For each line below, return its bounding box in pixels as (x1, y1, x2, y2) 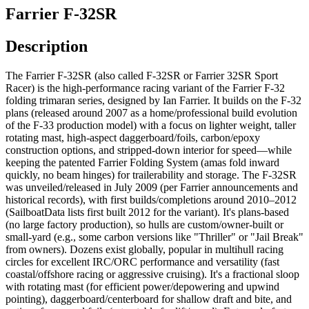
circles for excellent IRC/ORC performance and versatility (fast (6, 255, 279, 268)
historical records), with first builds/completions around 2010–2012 (6, 193, 297, 206)
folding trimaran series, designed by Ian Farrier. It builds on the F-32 (6, 94, 301, 106)
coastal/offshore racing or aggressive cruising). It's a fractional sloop (6, 268, 299, 280)
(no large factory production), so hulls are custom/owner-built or (6, 218, 283, 230)
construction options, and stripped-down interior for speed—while (6, 143, 292, 156)
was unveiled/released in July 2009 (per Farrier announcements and (6, 181, 298, 193)
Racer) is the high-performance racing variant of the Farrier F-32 (6, 81, 285, 94)
